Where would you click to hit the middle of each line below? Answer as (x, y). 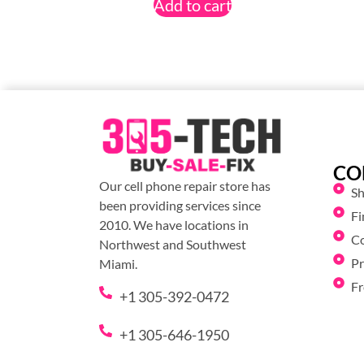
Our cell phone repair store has (185, 186)
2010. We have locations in (174, 225)
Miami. (118, 264)
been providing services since (180, 206)
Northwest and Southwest (173, 245)
